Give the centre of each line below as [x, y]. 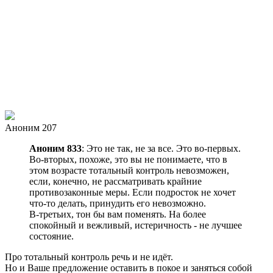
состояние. [51, 236]
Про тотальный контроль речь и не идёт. [89, 257]
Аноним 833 [55, 148]
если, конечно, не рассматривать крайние [115, 181]
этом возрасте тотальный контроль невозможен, [129, 170]
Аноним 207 [31, 127]
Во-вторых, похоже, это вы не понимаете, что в [128, 159]
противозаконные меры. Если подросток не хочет [133, 192]
